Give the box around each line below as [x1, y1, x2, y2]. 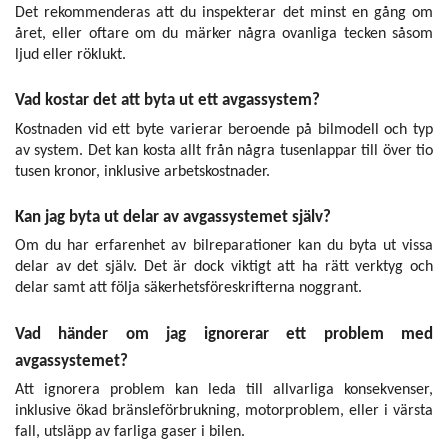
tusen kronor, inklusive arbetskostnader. [15, 163, 270, 180]
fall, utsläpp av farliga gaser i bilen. [15, 424, 245, 441]
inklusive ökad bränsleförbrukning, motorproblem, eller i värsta [15, 403, 433, 420]
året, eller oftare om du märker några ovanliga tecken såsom [15, 26, 433, 43]
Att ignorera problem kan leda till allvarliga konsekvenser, [15, 382, 433, 399]
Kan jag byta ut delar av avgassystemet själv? [15, 209, 331, 227]
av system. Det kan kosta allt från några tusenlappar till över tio [15, 142, 433, 159]
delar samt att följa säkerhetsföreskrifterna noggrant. [15, 280, 362, 297]
